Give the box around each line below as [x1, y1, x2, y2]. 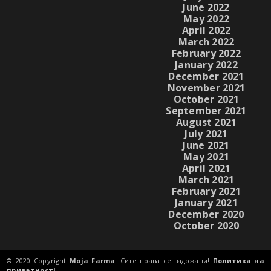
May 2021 [183, 149, 229, 163]
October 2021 [173, 92, 240, 106]
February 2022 [171, 46, 241, 60]
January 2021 [175, 195, 238, 209]
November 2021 [167, 80, 246, 94]
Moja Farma [70, 255, 116, 265]
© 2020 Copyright [7, 255, 70, 265]
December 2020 [168, 207, 244, 221]
